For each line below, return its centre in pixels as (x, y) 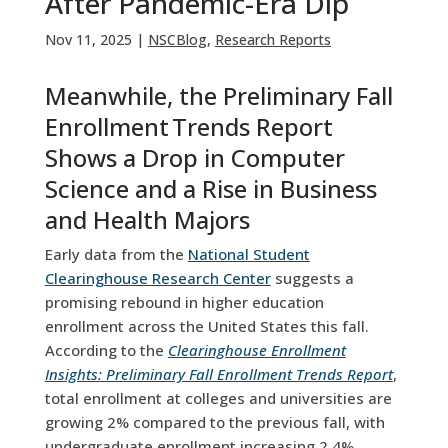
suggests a (312, 277)
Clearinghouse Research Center (157, 277)
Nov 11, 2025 (88, 39)
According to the (106, 349)
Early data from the (116, 253)
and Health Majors (147, 219)
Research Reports (272, 39)
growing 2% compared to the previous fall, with (214, 421)
